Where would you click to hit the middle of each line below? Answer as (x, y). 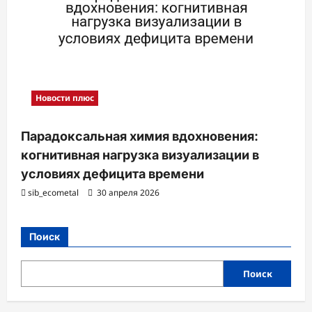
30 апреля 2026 (127, 192)
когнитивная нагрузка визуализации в (140, 155)
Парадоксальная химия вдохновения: (140, 136)
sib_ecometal (53, 192)
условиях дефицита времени (112, 173)
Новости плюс (65, 97)
